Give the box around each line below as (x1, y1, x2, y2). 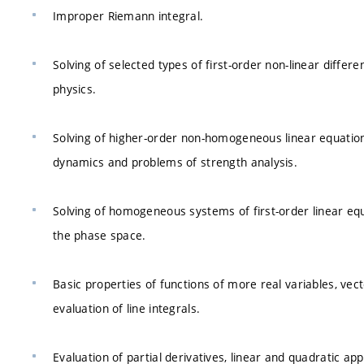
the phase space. (53, 227, 146, 243)
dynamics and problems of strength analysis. (53, 154, 298, 170)
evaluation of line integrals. (53, 300, 201, 316)
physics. (53, 80, 97, 97)
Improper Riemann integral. (53, 7, 204, 24)
